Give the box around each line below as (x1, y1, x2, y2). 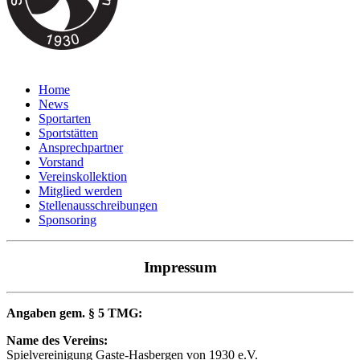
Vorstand (39, 155, 84, 169)
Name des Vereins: (6, 333, 108, 348)
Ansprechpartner (39, 141, 123, 154)
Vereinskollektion (39, 170, 127, 183)
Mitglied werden (39, 184, 122, 198)
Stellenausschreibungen (39, 198, 157, 212)
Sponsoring (39, 213, 96, 227)
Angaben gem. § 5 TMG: (6, 306, 142, 321)
